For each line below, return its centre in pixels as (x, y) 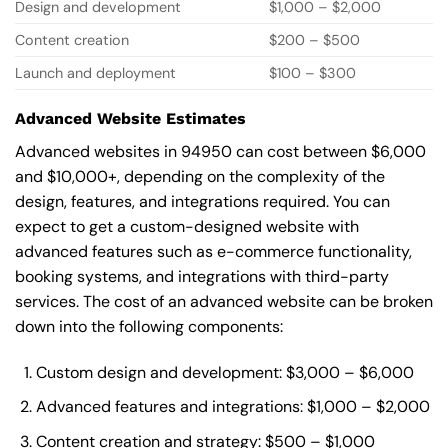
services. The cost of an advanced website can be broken (224, 302)
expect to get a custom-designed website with (187, 227)
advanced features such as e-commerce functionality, (213, 252)
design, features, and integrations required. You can (202, 202)
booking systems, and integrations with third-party (202, 277)
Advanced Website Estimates (130, 119)
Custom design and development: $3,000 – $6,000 (224, 372)
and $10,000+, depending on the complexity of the (200, 177)
